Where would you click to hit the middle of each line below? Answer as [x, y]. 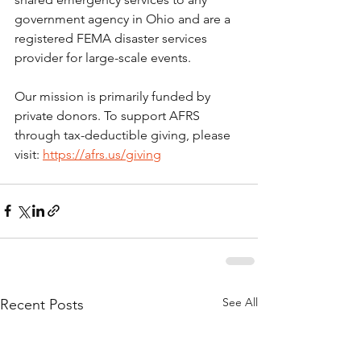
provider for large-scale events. [103, 57]
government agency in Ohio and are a [124, 19]
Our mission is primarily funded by [114, 96]
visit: [29, 154]
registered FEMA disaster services [112, 38]
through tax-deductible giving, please [124, 135]
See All [240, 302]
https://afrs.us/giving [102, 154]
